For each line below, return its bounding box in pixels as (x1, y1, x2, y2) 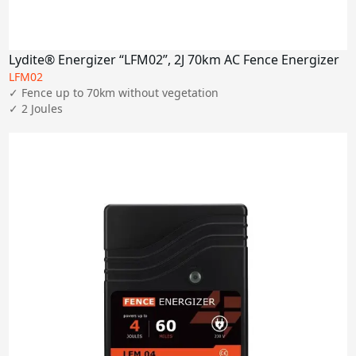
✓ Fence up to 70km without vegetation (9, 84, 219, 100)
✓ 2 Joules (9, 100, 64, 116)
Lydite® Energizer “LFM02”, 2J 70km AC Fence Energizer (9, 50, 340, 68)
